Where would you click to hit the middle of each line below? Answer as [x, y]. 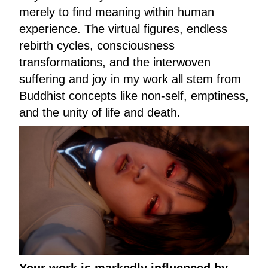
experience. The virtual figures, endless [123, 28]
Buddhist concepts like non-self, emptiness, [134, 95]
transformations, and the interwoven [115, 62]
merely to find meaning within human [117, 12]
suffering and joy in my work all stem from [130, 79]
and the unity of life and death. [100, 112]
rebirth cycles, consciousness [97, 45]
